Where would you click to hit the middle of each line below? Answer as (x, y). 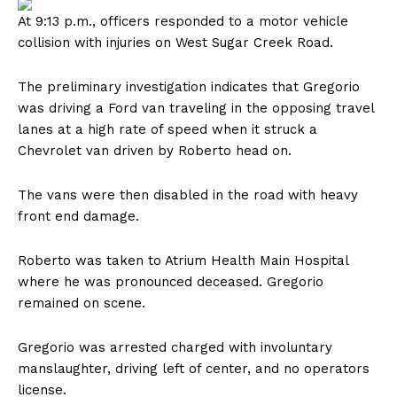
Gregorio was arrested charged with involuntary (175, 348)
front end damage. (78, 217)
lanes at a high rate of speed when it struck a (167, 130)
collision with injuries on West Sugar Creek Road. (180, 43)
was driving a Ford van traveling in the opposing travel (196, 109)
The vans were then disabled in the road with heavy (188, 195)
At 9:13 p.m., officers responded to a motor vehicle (183, 22)
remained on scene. (82, 304)
